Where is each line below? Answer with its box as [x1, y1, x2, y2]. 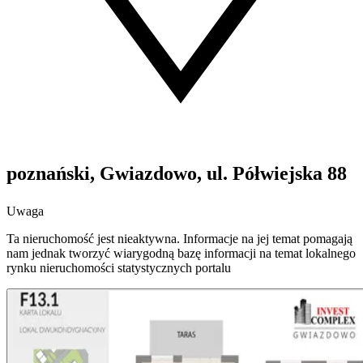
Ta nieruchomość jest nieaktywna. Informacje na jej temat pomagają [6, 232, 352, 246]
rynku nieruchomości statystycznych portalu [6, 261, 231, 275]
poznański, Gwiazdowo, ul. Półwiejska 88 [6, 163, 347, 185]
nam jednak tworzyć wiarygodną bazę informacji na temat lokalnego [6, 246, 356, 261]
